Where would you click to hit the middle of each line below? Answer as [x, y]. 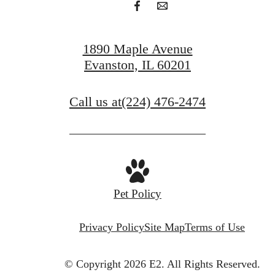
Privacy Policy [112, 227]
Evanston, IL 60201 [137, 64]
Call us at [95, 101]
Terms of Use [215, 227]
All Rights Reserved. [213, 264]
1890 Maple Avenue [137, 48]
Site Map [165, 227]
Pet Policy [137, 193]
